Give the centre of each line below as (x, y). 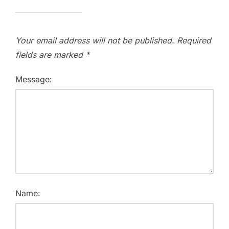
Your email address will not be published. (95, 40)
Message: (34, 79)
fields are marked (50, 54)
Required (194, 40)
